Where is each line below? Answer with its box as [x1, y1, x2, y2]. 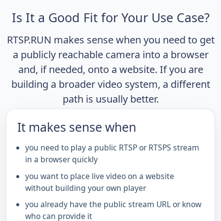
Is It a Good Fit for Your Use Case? [11, 9, 210, 26]
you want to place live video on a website [25, 170, 174, 182]
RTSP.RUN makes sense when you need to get [6, 33, 215, 47]
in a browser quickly [25, 154, 98, 165]
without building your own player [25, 182, 146, 193]
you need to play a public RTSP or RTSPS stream [25, 142, 199, 153]
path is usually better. [62, 92, 159, 106]
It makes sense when [17, 118, 136, 136]
